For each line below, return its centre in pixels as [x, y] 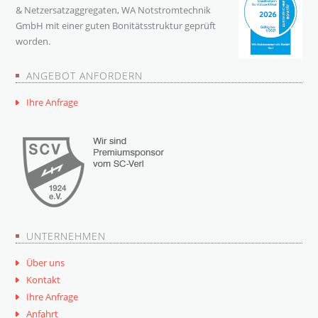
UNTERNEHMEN [66, 236]
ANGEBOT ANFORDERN [85, 75]
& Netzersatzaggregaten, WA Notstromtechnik [114, 10]
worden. [33, 42]
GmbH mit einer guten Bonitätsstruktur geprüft [116, 26]
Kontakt [44, 279]
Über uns [46, 262]
